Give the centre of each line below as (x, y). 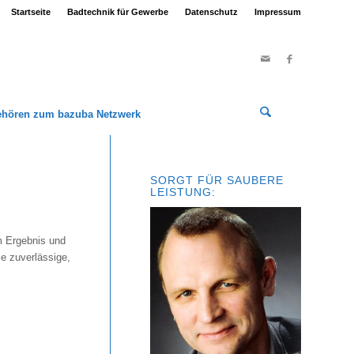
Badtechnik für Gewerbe (118, 12)
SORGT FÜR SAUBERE (217, 180)
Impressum (278, 12)
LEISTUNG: (183, 192)
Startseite (31, 12)
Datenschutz (211, 12)
